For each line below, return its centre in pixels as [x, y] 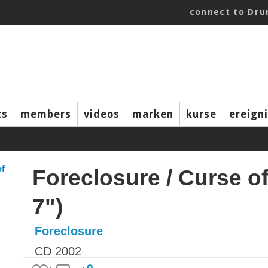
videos [102, 114]
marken [153, 114]
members [46, 114]
